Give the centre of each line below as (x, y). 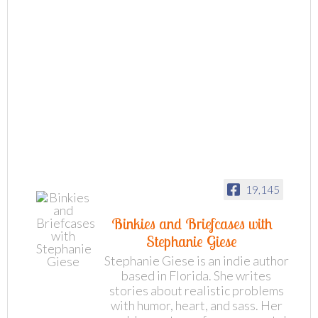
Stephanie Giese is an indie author (196, 261)
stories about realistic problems (196, 291)
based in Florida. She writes (196, 276)
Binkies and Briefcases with (192, 224)
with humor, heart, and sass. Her (196, 306)
